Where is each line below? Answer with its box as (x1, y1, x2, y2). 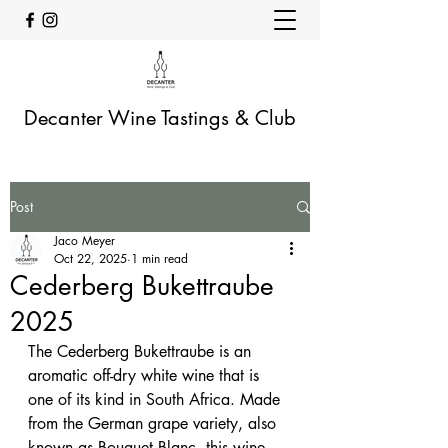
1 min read (131, 250, 188, 267)
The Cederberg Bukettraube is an (28, 341, 256, 362)
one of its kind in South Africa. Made (28, 389, 285, 410)
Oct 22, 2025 (54, 250, 127, 267)
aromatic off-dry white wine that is (28, 365, 264, 386)
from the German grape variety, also (28, 413, 281, 434)
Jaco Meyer (54, 232, 115, 249)
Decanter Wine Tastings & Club (24, 105, 296, 131)
